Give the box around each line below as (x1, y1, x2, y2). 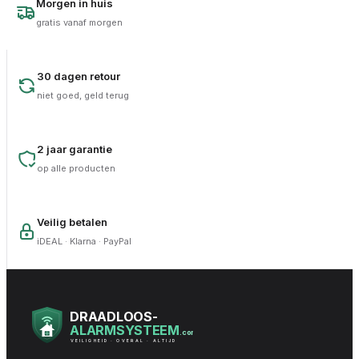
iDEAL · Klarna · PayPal (37, 236, 131, 247)
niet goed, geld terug (37, 90, 129, 101)
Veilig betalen (37, 216, 107, 228)
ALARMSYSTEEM (70, 322, 179, 339)
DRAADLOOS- (70, 309, 158, 325)
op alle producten (37, 163, 115, 174)
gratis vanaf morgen (36, 17, 123, 28)
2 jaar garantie (37, 143, 112, 155)
